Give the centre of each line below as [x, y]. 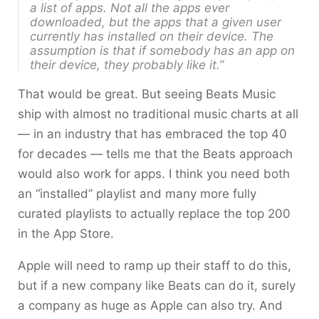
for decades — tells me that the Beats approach [155, 154]
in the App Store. [66, 234]
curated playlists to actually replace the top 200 [154, 214]
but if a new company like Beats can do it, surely [157, 286]
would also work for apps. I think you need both [154, 174]
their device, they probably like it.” [127, 65]
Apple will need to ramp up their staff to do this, [155, 266]
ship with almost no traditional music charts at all [158, 114]
